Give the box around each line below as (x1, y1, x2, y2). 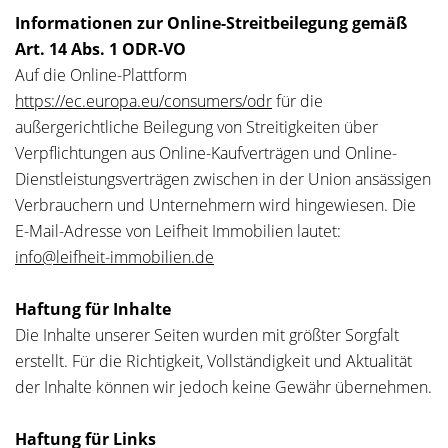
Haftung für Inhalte (15, 298, 171, 320)
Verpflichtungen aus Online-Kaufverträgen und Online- (15, 142, 397, 164)
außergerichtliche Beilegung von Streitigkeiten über (15, 116, 378, 138)
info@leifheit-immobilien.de (15, 246, 214, 268)
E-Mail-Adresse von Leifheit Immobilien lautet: (15, 220, 341, 242)
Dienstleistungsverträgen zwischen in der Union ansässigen (15, 168, 431, 190)
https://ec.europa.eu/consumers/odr (15, 90, 272, 112)
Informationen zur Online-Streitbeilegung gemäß (15, 12, 407, 34)
